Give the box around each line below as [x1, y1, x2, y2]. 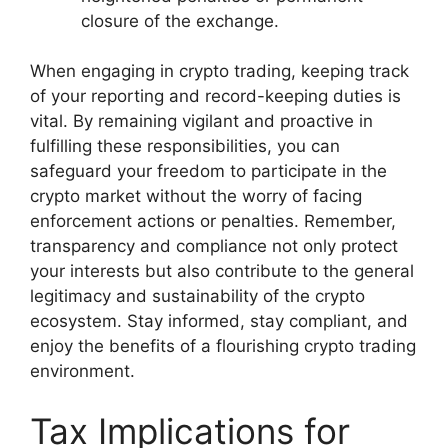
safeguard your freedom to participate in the [30, 161, 387, 182]
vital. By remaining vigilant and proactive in [30, 111, 373, 132]
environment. [30, 361, 135, 382]
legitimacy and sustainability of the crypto [30, 286, 365, 307]
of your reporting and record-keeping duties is [30, 86, 401, 107]
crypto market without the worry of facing [30, 186, 362, 207]
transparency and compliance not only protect [30, 236, 398, 257]
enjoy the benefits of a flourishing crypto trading [30, 336, 416, 357]
